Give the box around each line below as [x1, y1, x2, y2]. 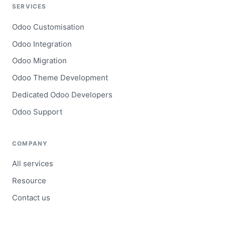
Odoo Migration [12, 56, 67, 66]
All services [12, 159, 53, 169]
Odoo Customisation [12, 22, 84, 32]
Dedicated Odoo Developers [12, 89, 113, 99]
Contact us [12, 192, 50, 202]
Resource [12, 175, 46, 185]
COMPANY [12, 140, 48, 147]
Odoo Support [12, 106, 62, 117]
